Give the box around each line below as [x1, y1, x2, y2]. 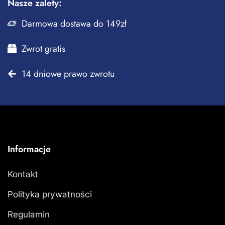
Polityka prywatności [8, 189, 92, 199]
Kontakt [8, 169, 38, 179]
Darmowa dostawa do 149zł [21, 17, 127, 30]
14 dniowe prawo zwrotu [21, 67, 115, 80]
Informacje [8, 142, 51, 156]
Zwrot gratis [21, 42, 65, 55]
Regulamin [8, 209, 50, 219]
